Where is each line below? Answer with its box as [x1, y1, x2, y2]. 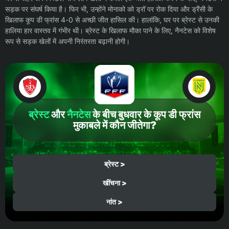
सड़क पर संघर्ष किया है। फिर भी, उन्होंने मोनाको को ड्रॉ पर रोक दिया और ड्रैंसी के [5, 5, 213, 14]
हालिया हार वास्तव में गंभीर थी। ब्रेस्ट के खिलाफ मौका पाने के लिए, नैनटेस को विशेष [5, 26, 216, 35]
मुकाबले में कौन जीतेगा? [73, 119, 156, 132]
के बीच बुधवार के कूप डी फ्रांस [90, 108, 200, 121]
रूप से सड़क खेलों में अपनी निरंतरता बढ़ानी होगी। [5, 37, 130, 46]
